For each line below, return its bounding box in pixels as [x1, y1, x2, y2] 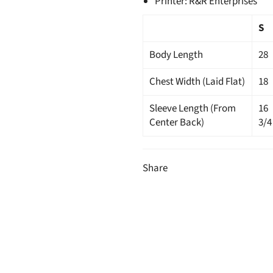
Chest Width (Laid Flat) [149, 74, 245, 89]
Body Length [149, 47, 203, 62]
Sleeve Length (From [149, 101, 236, 116]
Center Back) [149, 115, 204, 130]
